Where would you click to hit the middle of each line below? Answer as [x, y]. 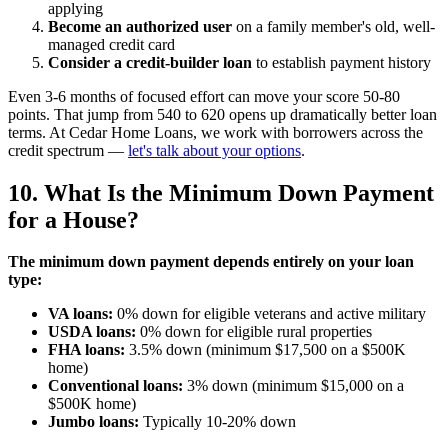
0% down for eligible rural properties [254, 332]
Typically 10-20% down [217, 422]
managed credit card [111, 44]
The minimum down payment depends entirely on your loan [211, 262]
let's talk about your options [214, 150]
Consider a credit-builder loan [150, 62]
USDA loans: [92, 332]
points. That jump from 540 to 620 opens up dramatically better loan [222, 114]
